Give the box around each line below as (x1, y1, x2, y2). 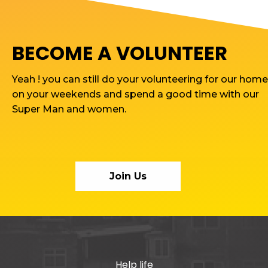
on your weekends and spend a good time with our (12, 89, 259, 100)
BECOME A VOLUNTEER (12, 39, 227, 67)
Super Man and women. (12, 103, 126, 115)
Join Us (109, 170, 147, 182)
